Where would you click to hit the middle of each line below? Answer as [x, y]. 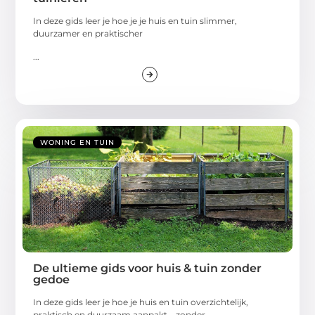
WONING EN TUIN [78, 143]
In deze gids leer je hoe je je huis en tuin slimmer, [135, 21]
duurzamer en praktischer [88, 34]
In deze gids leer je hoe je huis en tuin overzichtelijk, [141, 302]
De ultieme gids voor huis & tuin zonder [148, 269]
